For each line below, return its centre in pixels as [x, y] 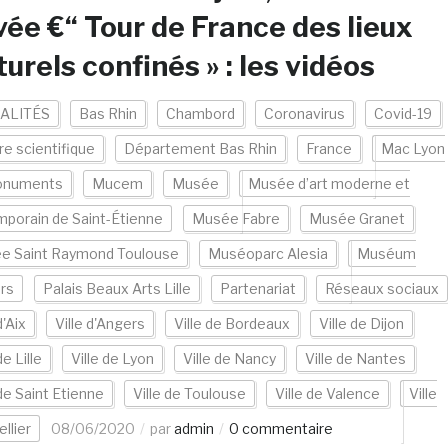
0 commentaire [280, 428]
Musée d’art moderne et [328, 183]
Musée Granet [356, 218]
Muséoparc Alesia [267, 253]
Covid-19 [402, 113]
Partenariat [257, 288]
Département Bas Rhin [200, 148]
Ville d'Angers [99, 323]
